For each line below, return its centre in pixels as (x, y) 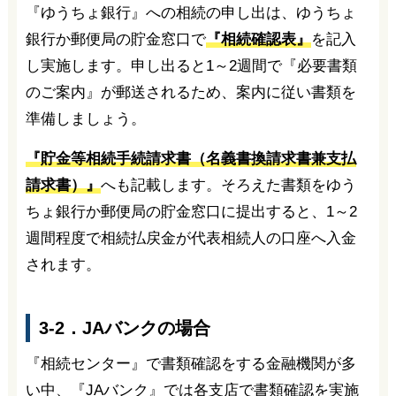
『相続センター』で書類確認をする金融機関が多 (190, 364)
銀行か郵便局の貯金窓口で (115, 39)
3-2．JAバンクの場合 (124, 328)
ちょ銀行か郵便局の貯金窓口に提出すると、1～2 (191, 211)
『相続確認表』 (258, 39)
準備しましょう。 (85, 118)
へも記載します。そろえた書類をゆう (228, 185)
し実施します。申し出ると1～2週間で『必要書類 (191, 65)
